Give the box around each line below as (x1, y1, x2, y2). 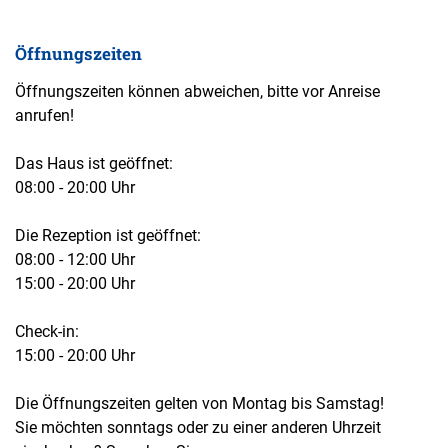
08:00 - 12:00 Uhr (15, 250, 135, 270)
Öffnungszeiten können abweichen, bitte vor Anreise (15, 82, 380, 102)
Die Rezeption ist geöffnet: (15, 226, 201, 246)
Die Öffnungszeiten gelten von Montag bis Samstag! (15, 394, 384, 414)
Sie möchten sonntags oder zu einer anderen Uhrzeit (15, 418, 381, 438)
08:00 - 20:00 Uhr (15, 178, 135, 198)
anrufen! (15, 106, 74, 126)
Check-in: (15, 322, 79, 342)
